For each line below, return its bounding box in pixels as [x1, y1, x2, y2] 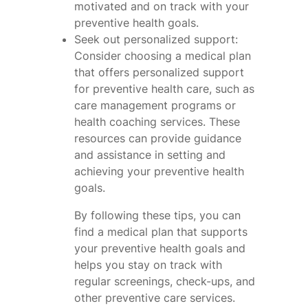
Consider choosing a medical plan [74, 48, 251, 63]
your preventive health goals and [74, 241, 245, 255]
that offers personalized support [74, 65, 244, 79]
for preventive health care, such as [74, 81, 254, 96]
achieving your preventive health [74, 164, 244, 178]
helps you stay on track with [74, 257, 222, 272]
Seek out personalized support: [74, 32, 238, 46]
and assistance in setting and [74, 147, 225, 162]
